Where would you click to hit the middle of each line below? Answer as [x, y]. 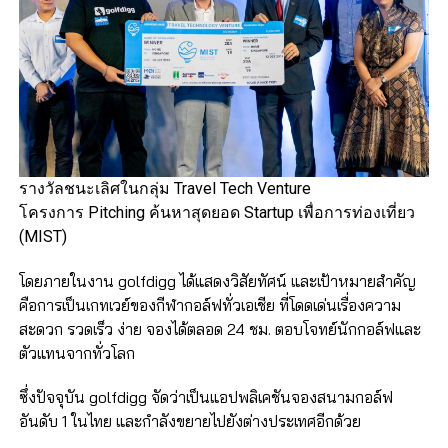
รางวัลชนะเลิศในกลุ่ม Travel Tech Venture [164, 189]
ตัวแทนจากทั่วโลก [76, 353]
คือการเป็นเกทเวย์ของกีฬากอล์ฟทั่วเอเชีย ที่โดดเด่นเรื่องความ [209, 305]
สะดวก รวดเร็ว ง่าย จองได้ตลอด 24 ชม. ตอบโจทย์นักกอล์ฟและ [219, 329]
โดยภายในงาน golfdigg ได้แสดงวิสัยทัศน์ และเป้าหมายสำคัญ [217, 281]
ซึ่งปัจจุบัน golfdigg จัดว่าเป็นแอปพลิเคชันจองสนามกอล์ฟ [205, 397]
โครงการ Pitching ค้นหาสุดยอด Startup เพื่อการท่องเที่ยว [216, 213]
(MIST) [42, 237]
